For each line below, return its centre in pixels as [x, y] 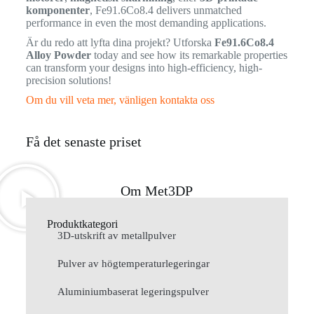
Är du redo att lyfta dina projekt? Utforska [120, 42]
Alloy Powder [58, 55]
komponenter [57, 10]
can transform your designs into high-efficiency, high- [144, 67]
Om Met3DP [157, 190]
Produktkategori [82, 224]
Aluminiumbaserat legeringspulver [133, 291]
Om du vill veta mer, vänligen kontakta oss [120, 100]
